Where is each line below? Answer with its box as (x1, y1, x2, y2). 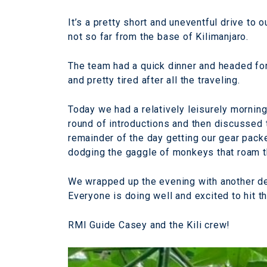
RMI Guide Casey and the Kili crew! (68, 219, 231, 231)
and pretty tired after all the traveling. (68, 74, 240, 86)
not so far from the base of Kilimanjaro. (68, 30, 249, 42)
